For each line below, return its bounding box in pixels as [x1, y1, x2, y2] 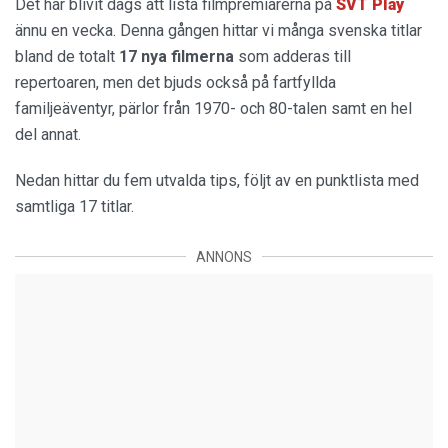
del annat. [15, 124, 85, 144]
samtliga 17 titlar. [15, 196, 134, 216]
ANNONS [196, 248, 252, 265]
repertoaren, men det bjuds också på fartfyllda [15, 72, 336, 92]
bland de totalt [15, 46, 119, 66]
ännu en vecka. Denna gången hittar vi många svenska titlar [15, 20, 422, 40]
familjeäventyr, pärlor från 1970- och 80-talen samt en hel [15, 98, 412, 118]
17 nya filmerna [119, 46, 238, 66]
